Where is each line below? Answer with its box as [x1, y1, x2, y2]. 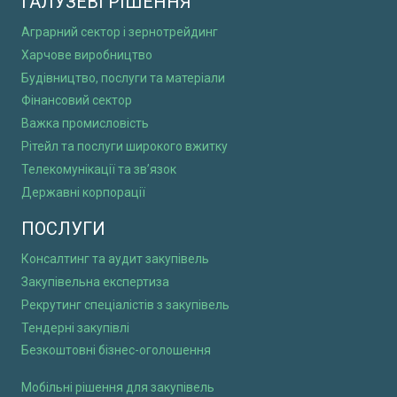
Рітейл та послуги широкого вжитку [21, 138, 228, 153]
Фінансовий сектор [21, 93, 132, 108]
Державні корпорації [21, 184, 145, 199]
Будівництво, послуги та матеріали [21, 70, 225, 85]
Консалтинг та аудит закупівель [21, 252, 209, 267]
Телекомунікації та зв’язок [21, 161, 176, 176]
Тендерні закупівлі [21, 320, 129, 335]
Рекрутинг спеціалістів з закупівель [21, 297, 230, 312]
